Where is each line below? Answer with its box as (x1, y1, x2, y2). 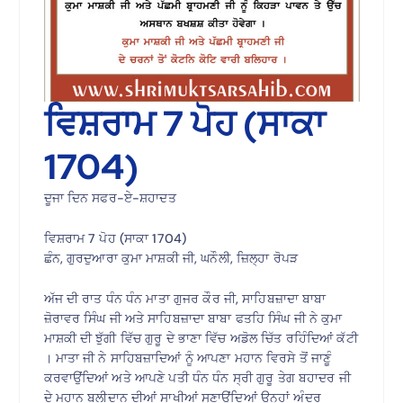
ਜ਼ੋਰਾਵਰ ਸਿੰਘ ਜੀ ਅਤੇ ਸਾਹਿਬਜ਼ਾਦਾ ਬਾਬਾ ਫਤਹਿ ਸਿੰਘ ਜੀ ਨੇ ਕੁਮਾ (43, 310, 343, 327)
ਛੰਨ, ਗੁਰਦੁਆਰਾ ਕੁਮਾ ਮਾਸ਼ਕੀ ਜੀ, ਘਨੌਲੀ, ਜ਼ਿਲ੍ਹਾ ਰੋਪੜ (43, 250, 299, 267)
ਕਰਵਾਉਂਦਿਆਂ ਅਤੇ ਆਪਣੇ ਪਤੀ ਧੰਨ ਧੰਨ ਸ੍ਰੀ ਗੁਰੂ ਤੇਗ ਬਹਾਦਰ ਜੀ (43, 370, 351, 387)
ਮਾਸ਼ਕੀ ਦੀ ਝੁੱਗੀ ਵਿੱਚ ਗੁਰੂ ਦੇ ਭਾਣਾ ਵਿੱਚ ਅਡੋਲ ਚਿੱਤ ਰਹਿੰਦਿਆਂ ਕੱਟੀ (43, 330, 358, 347)
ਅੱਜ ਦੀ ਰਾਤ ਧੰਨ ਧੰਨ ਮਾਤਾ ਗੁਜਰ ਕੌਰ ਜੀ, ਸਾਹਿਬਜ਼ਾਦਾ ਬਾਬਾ (43, 291, 327, 308)
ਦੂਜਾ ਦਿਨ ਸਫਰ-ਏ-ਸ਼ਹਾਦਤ (43, 190, 176, 207)
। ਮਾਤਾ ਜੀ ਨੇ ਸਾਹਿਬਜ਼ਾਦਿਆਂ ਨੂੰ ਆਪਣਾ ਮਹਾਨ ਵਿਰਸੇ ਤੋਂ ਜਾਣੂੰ (43, 350, 332, 367)
